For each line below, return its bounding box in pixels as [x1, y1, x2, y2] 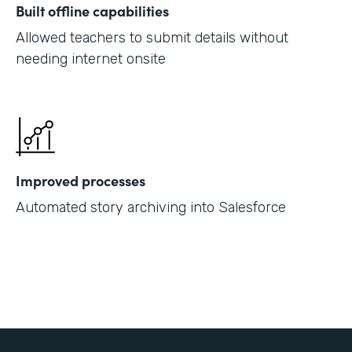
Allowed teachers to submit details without [16, 28, 288, 46]
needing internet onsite [16, 49, 166, 68]
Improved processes [16, 170, 145, 190]
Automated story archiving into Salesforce [16, 198, 286, 216]
